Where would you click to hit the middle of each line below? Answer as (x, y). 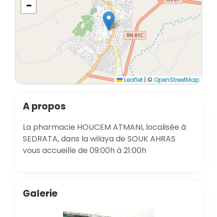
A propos (44, 106)
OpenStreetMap (177, 80)
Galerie (40, 194)
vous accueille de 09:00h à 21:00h (85, 150)
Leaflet (133, 80)
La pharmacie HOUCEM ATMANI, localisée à (104, 127)
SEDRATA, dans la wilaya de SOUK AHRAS (99, 139)
